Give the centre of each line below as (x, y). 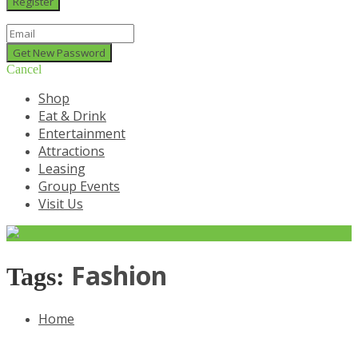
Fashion (119, 276)
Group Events (79, 186)
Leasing (62, 169)
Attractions (72, 151)
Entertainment (82, 133)
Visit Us (61, 204)
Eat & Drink (72, 116)
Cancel (24, 69)
